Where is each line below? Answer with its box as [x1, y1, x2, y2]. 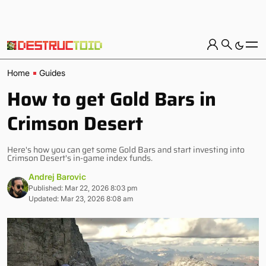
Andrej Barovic [28, 172, 86, 182]
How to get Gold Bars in [7, 84, 216, 114]
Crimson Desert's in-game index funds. [7, 151, 153, 164]
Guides [39, 68, 65, 78]
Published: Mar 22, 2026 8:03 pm [28, 183, 137, 192]
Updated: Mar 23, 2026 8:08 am [28, 194, 133, 203]
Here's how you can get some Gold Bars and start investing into [7, 143, 245, 156]
